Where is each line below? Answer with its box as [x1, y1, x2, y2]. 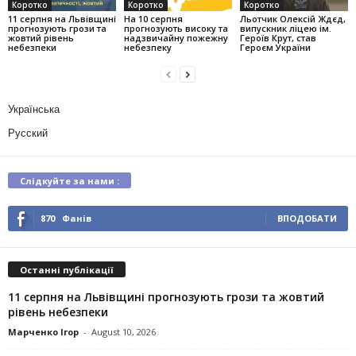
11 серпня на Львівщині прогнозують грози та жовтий [8, 288, 324, 304]
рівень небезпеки [8, 304, 108, 319]
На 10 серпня [123, 12, 183, 25]
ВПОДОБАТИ [277, 211, 337, 224]
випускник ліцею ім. [239, 21, 331, 34]
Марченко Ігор [8, 325, 79, 338]
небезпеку [123, 41, 172, 53]
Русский [8, 126, 48, 139]
